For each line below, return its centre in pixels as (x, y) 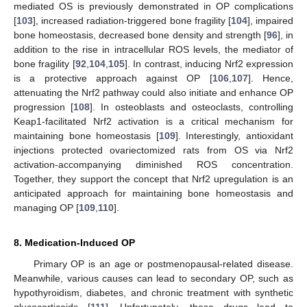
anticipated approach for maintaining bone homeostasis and (153, 193)
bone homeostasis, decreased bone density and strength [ (140, 35)
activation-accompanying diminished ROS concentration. (153, 164)
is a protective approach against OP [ (113, 78)
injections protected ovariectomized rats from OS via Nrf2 (153, 150)
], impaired (270, 20)
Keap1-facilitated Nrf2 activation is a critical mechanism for (153, 121)
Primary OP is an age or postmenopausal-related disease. (163, 263)
